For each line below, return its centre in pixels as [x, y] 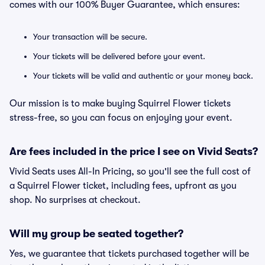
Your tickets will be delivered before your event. [119, 56]
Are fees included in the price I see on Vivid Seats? [134, 151]
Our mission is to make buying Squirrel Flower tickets [120, 104]
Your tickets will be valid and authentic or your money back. [143, 76]
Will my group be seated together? [96, 234]
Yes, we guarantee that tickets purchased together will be [129, 254]
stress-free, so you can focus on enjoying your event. [121, 118]
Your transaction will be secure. [90, 37]
